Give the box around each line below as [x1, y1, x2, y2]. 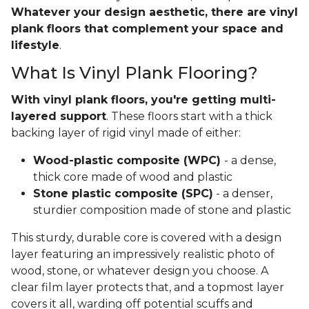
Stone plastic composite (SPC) [33, 187, 213, 201]
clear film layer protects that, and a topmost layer [11, 281, 284, 295]
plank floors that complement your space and [11, 22, 283, 36]
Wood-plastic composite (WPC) [33, 154, 224, 168]
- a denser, [213, 187, 272, 201]
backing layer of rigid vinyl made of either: [11, 126, 241, 140]
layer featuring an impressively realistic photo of [11, 248, 275, 261]
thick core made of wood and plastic [33, 170, 232, 184]
